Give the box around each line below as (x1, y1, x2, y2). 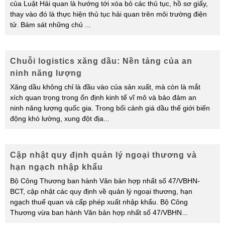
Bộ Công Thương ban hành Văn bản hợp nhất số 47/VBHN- (10, 177, 200, 185)
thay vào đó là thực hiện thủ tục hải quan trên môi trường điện (10, 10, 207, 18)
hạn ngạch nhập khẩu (10, 163, 103, 171)
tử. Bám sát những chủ (10, 21, 85, 29)
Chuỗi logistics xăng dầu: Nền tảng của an (10, 57, 192, 65)
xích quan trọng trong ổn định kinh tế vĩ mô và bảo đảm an (10, 93, 196, 101)
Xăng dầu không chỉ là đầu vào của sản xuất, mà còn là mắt (10, 83, 200, 91)
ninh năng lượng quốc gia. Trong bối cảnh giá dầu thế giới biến (10, 104, 210, 112)
